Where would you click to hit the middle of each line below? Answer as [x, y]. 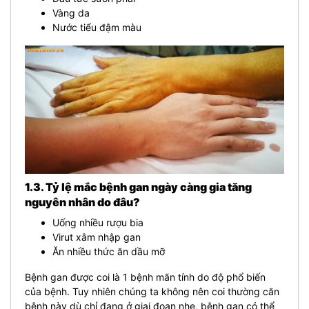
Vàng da [71, 12]
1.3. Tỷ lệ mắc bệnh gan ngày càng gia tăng [138, 187]
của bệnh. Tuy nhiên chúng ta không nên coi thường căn [152, 291]
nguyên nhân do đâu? [82, 202]
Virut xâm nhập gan [97, 237]
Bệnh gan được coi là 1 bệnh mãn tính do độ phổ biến [145, 277]
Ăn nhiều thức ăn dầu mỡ [109, 251]
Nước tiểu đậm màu [97, 27]
